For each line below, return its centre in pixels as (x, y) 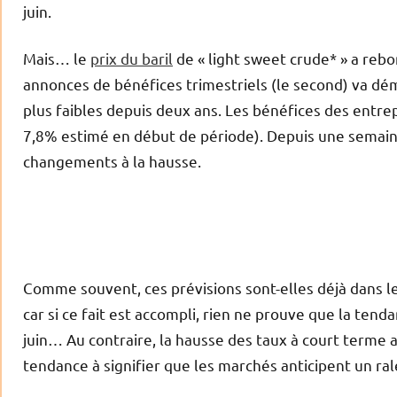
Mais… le (57, 58)
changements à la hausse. (112, 161)
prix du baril (132, 58)
